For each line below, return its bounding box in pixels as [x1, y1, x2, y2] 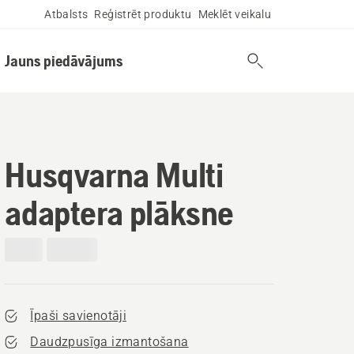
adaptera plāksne [5, 193, 234, 232]
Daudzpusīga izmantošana [30, 334, 189, 349]
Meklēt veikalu [198, 8, 272, 21]
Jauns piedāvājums [4, 51, 122, 70]
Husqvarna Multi [5, 155, 224, 194]
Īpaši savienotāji [30, 308, 127, 323]
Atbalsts [44, 8, 88, 21]
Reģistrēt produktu [94, 8, 192, 21]
